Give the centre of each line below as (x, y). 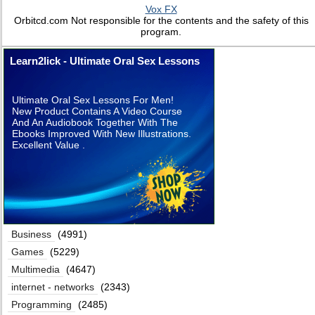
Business (31, 234)
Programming (41, 304)
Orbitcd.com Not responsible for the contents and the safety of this (161, 20)
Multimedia (36, 269)
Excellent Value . (49, 145)
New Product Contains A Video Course (97, 111)
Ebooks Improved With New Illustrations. (102, 134)
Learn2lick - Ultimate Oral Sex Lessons (105, 61)
